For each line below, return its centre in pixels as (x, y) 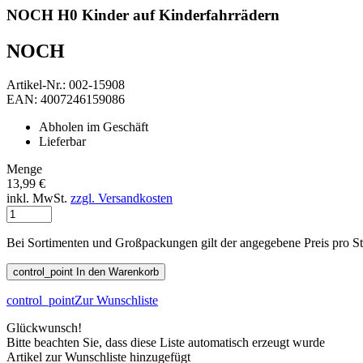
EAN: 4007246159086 (66, 100)
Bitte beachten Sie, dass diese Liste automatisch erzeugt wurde (166, 343)
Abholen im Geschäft (94, 127)
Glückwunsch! (44, 328)
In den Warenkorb (117, 272)
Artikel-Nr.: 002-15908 (66, 85)
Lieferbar (62, 142)
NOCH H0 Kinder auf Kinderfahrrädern (143, 15)
